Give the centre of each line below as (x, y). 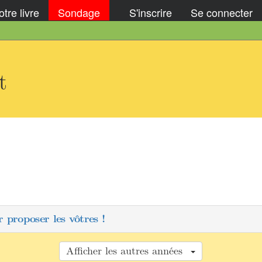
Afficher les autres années (128, 251)
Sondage (79, 12)
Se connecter (222, 12)
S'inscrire (151, 12)
